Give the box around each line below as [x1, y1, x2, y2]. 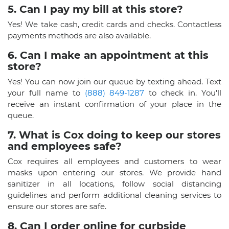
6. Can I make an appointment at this [8, 49, 209, 61]
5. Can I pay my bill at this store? [8, 3, 183, 15]
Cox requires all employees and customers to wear [8, 156, 221, 166]
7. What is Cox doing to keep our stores [8, 128, 221, 141]
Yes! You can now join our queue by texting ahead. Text [8, 76, 221, 86]
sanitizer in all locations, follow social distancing [8, 178, 221, 189]
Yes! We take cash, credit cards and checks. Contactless [8, 19, 221, 29]
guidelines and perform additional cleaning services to [8, 190, 221, 200]
